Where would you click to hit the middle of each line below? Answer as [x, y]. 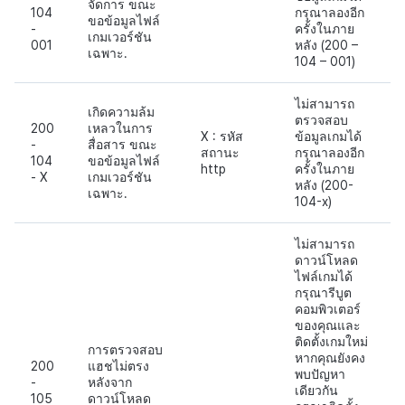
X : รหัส [222, 136]
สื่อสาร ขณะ [122, 144]
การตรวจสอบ [125, 349]
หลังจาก [110, 382]
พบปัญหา [320, 374]
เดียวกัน [316, 390]
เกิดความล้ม [121, 112]
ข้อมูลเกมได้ [328, 136]
